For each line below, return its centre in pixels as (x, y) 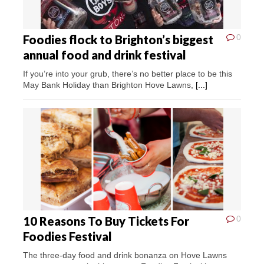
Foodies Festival (67, 236)
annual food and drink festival (105, 55)
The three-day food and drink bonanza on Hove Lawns (125, 255)
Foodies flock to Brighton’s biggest (118, 39)
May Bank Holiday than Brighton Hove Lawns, (109, 85)
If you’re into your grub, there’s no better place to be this (128, 74)
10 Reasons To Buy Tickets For (106, 221)
